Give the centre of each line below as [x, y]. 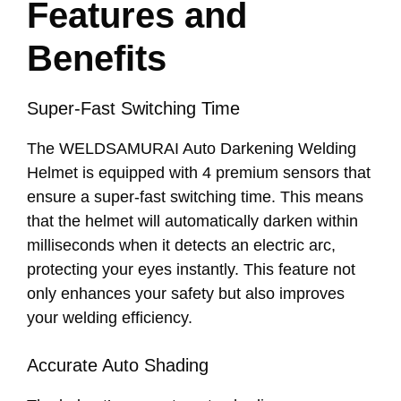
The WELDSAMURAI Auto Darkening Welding [192, 148]
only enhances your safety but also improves [186, 293]
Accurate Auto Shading [118, 365]
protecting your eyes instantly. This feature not [191, 269]
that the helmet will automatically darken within [192, 221]
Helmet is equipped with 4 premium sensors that [199, 172]
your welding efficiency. [110, 317]
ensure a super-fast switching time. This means [195, 196]
